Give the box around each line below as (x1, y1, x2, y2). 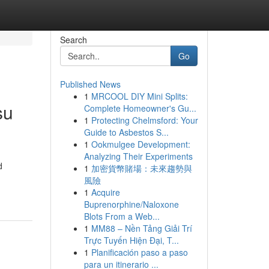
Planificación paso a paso (91, 246, 188, 258)
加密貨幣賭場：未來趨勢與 (91, 162, 192, 174)
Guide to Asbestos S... (83, 126, 169, 138)
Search (59, 34, 87, 46)
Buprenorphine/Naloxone (83, 198, 179, 210)
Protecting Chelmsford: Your (91, 114, 198, 126)
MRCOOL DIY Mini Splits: (91, 90, 188, 102)
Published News (59, 78, 121, 90)
